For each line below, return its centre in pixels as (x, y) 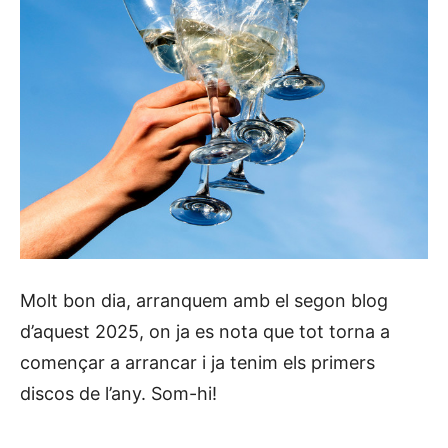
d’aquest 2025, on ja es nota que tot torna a (205, 331)
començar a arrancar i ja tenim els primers (197, 362)
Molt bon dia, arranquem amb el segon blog (204, 300)
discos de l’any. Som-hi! (118, 393)
